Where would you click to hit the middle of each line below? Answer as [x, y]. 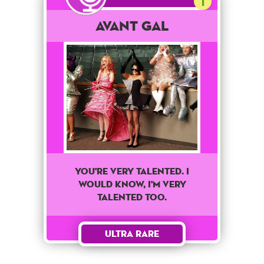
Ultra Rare [132, 234]
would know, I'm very [132, 184]
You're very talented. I [132, 171]
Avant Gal [132, 26]
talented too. [132, 197]
